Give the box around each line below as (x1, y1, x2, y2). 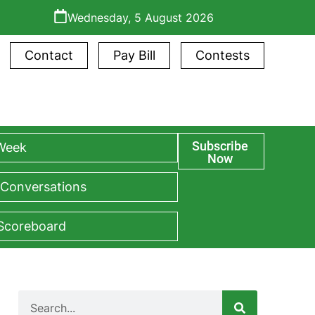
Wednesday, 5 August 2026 (67, 11, 214, 25)
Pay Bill (113, 48, 155, 63)
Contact (25, 48, 73, 63)
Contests (195, 48, 250, 63)
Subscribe (191, 139, 248, 154)
